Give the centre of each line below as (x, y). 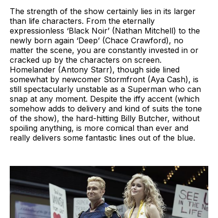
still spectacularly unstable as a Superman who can (105, 89)
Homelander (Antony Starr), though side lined (95, 69)
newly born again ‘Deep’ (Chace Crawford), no (97, 40)
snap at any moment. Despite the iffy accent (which (105, 99)
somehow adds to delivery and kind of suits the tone (106, 108)
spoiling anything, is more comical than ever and (99, 128)
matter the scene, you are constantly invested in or (104, 50)
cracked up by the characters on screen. (86, 60)
